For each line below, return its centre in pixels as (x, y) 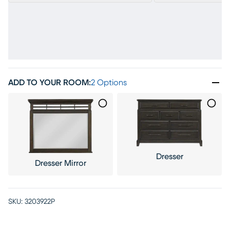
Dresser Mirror (61, 163)
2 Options (109, 83)
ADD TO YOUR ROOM (49, 83)
